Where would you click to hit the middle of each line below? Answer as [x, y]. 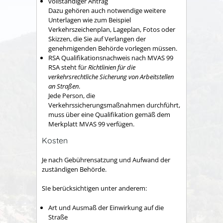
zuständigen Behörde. [74, 169]
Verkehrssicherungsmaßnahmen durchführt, [114, 105]
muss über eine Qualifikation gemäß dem [109, 114]
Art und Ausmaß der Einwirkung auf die [106, 207]
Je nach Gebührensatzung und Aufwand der [106, 160]
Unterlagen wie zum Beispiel [90, 20]
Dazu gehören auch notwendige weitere [107, 10]
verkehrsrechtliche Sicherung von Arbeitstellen [111, 76]
